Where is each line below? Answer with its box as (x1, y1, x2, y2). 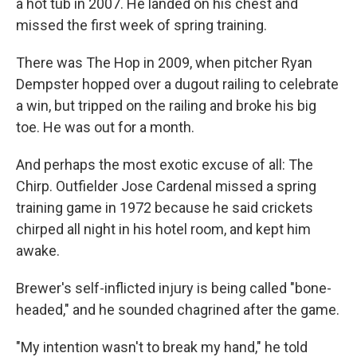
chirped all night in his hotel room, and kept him (16, 221, 311, 237)
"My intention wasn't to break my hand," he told (16, 339, 308, 355)
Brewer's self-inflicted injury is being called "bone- (16, 280, 331, 296)
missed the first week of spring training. (16, 17, 267, 33)
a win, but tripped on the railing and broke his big (16, 97, 316, 114)
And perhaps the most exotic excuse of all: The (16, 156, 313, 173)
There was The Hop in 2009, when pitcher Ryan (16, 54, 312, 71)
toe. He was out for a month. (16, 119, 194, 135)
